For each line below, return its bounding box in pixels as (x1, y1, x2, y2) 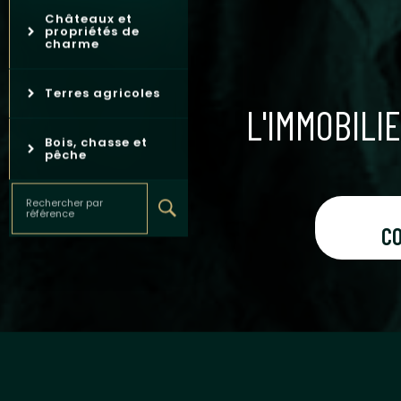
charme (45, 35, 99, 53)
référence (26, 206, 74, 221)
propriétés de (45, 22, 140, 40)
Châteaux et (45, 10, 132, 28)
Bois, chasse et (45, 133, 148, 151)
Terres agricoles (45, 84, 160, 102)
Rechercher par (26, 195, 103, 210)
